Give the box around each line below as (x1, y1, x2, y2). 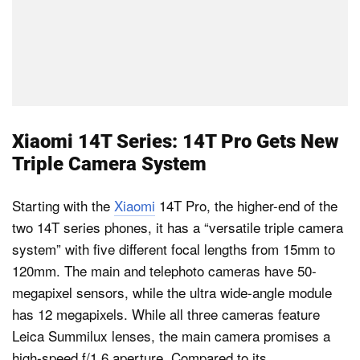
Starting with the (12, 194, 114, 215)
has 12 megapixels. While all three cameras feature (12, 303, 320, 324)
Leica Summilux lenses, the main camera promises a (12, 325, 330, 346)
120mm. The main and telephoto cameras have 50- (12, 260, 317, 280)
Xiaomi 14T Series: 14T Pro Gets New (12, 129, 338, 153)
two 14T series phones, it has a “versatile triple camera (12, 216, 343, 237)
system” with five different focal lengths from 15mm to (12, 238, 335, 259)
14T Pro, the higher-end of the (155, 194, 337, 215)
